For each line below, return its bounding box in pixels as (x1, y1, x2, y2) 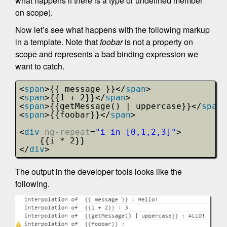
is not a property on (123, 35, 193, 48)
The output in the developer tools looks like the (15, 165, 182, 177)
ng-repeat (45, 127, 90, 137)
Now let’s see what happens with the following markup (15, 23, 210, 35)
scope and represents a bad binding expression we (15, 48, 198, 60)
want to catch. (15, 60, 64, 72)
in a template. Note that (15, 35, 100, 48)
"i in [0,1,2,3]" (95, 127, 176, 137)
